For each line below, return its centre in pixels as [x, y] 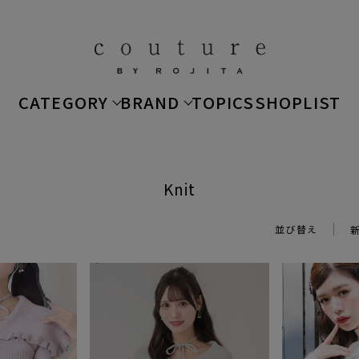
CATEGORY [63, 102]
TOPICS [223, 102]
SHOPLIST [298, 102]
